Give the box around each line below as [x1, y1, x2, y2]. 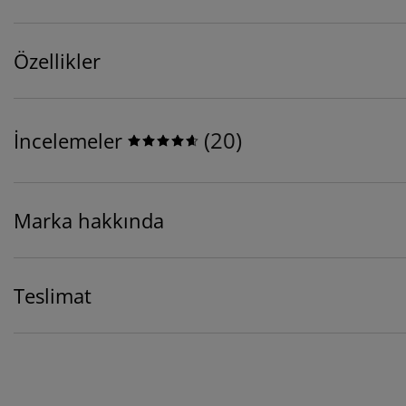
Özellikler [14, 47, 101, 75]
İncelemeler [14, 127, 122, 155]
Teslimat [14, 282, 92, 310]
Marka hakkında [14, 207, 164, 235]
